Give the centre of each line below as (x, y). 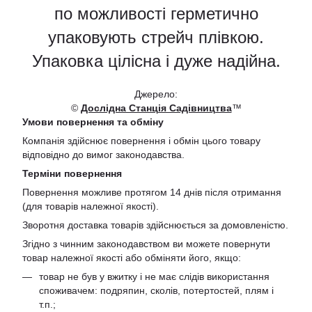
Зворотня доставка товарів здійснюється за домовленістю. (155, 225)
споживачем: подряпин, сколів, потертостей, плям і (156, 291)
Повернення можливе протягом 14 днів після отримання (152, 193)
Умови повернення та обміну (93, 122)
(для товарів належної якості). (91, 206)
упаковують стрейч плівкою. (156, 38)
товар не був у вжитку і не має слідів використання (154, 277)
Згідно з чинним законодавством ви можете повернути (146, 244)
